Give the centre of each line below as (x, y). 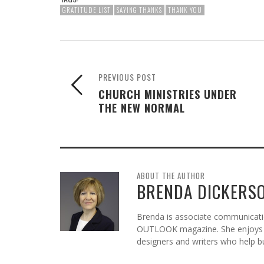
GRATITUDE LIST (87, 10)
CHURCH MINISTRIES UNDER (168, 94)
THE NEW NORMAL (142, 107)
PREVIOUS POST (127, 77)
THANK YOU (185, 10)
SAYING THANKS (139, 10)
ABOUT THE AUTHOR (171, 175)
